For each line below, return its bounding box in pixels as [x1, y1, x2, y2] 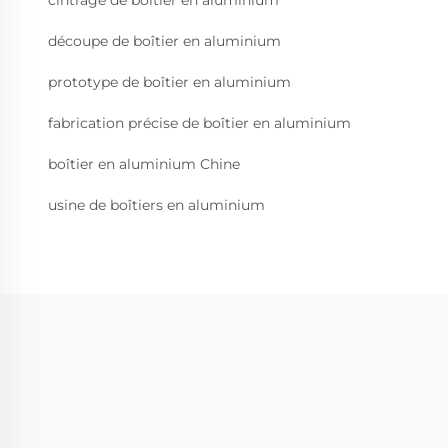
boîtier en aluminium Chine [48, 155, 240, 174]
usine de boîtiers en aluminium [48, 196, 265, 215]
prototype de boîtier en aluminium [48, 73, 291, 92]
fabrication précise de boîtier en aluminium [48, 114, 351, 133]
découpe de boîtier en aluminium [48, 32, 281, 51]
